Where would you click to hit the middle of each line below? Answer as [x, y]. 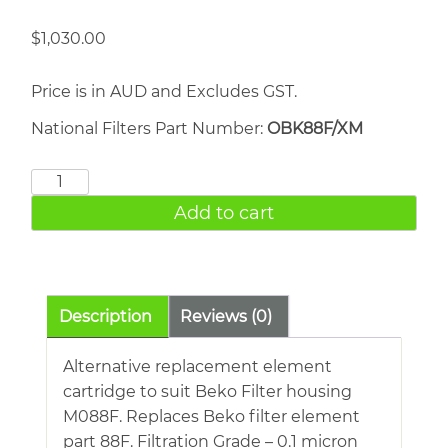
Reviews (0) [226, 316]
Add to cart [224, 212]
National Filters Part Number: [149, 128]
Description [105, 316]
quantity [64, 230]
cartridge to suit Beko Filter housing [207, 391]
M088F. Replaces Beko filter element [211, 416]
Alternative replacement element [197, 366]
